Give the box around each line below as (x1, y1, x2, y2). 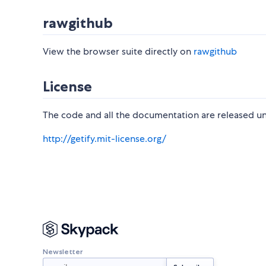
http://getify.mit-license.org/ (43, 132, 166, 145)
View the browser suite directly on (43, 45, 194, 58)
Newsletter (43, 246, 83, 256)
